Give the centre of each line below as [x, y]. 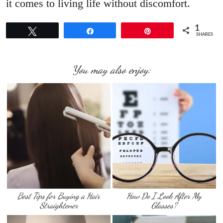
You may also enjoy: [111, 70]
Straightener [59, 205]
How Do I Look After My [164, 196]
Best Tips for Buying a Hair [59, 196]
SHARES [205, 35]
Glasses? [164, 205]
